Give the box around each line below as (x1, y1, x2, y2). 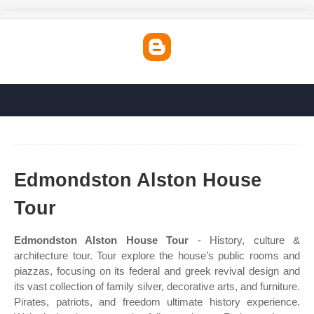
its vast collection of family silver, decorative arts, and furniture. (14, 280, 300, 292)
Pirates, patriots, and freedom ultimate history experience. (14, 296, 300, 308)
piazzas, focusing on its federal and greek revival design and (14, 265, 300, 277)
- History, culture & (189, 234, 301, 246)
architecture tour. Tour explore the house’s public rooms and (14, 250, 300, 261)
